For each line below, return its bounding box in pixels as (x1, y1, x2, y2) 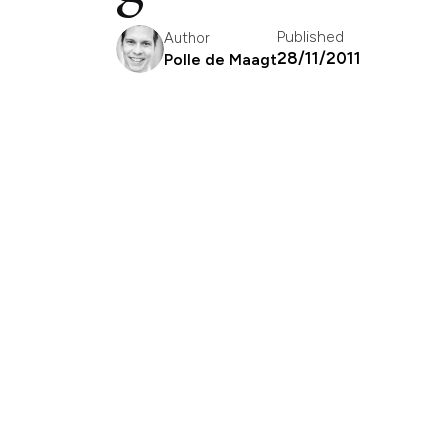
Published (277, 27, 344, 47)
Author (164, 28, 210, 47)
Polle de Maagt (164, 49, 277, 69)
